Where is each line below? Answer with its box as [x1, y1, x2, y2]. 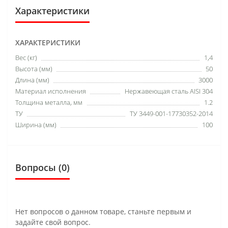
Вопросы [15, 161, 56, 174]
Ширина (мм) [15, 120, 56, 129]
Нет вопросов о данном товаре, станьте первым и [15, 206, 191, 216]
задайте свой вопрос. [15, 217, 91, 227]
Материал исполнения [15, 86, 86, 96]
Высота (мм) [15, 64, 52, 73]
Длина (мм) [15, 75, 49, 84]
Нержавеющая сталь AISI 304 [125, 86, 213, 96]
